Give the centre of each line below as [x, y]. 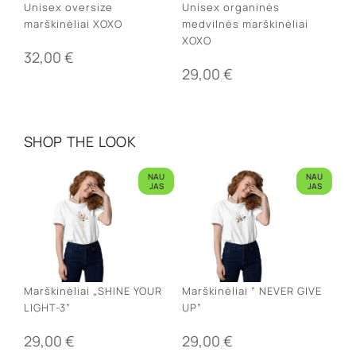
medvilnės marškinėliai [245, 23]
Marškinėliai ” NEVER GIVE [252, 290]
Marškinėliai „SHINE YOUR [93, 290]
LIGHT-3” [47, 307]
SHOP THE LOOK [80, 141]
